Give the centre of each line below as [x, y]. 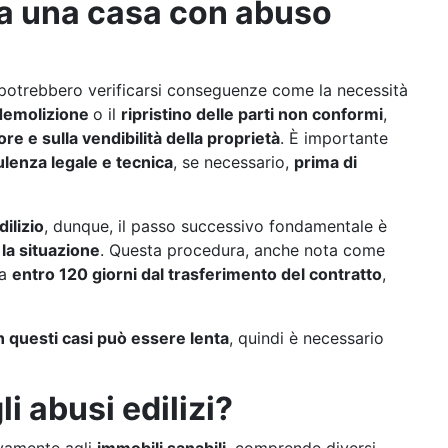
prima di [325, 162]
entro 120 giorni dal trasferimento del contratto [197, 274]
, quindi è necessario [306, 338]
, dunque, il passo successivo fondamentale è [215, 226]
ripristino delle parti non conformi [252, 114]
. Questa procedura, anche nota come [242, 250]
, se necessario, [233, 162]
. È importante [334, 138]
